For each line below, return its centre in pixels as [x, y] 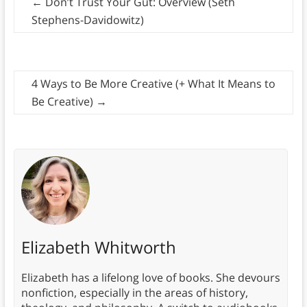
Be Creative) [63, 102]
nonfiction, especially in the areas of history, [134, 293]
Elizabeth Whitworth [98, 247]
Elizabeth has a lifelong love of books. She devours [150, 278]
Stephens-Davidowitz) [87, 20]
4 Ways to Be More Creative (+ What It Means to [153, 84]
